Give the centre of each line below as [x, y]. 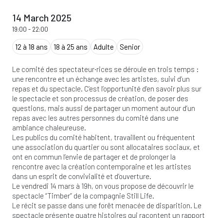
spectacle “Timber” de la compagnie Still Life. [83, 195]
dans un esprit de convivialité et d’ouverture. [82, 176]
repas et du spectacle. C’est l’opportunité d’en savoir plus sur [107, 88]
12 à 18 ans [31, 46]
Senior [130, 46]
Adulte [104, 46]
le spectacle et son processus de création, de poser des [100, 98]
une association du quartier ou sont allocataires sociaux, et [106, 147]
